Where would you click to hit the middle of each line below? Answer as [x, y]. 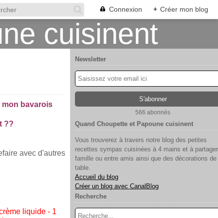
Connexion [126, 9]
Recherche [91, 196]
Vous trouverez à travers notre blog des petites [141, 140]
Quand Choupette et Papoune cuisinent [134, 124]
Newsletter [91, 59]
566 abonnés [153, 112]
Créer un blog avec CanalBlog [117, 186]
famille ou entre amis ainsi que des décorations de [146, 158]
